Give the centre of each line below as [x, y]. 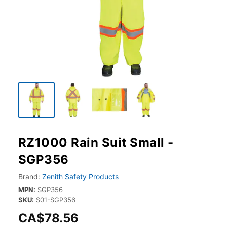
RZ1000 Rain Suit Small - [96, 143]
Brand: [29, 177]
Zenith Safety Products [80, 177]
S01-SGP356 [56, 200]
